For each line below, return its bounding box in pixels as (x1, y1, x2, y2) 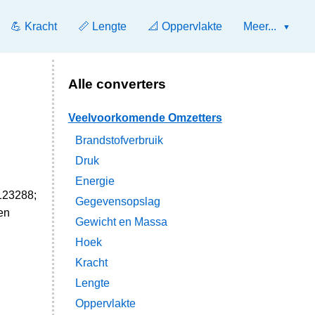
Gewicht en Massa (75, 216, 167, 229)
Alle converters (67, 77, 166, 91)
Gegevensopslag (75, 195, 160, 208)
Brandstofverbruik (75, 134, 163, 147)
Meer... (243, 20, 276, 32)
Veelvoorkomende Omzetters (67, 112, 222, 124)
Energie (75, 175, 115, 188)
